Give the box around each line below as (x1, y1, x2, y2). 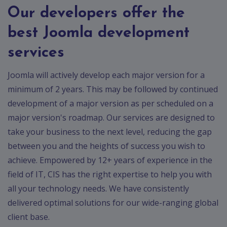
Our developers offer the (8, 5, 185, 21)
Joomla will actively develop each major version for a (8, 69, 205, 81)
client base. (8, 211, 50, 222)
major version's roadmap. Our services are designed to (8, 111, 215, 123)
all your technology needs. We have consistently (8, 182, 189, 194)
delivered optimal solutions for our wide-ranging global (8, 197, 218, 208)
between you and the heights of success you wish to (8, 140, 205, 152)
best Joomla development (8, 25, 190, 41)
